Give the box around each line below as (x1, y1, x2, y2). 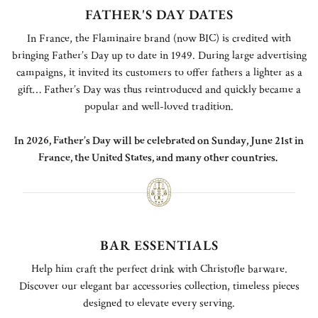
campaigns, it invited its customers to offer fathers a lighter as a (16, 65, 302, 81)
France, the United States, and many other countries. (38, 150, 280, 166)
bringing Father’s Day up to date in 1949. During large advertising (11, 48, 307, 64)
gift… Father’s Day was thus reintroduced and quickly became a (17, 82, 301, 98)
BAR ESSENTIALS (99, 236, 219, 255)
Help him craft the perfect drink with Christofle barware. (31, 262, 287, 278)
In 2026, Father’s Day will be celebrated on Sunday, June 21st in (14, 133, 304, 149)
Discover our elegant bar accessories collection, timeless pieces (18, 279, 300, 295)
